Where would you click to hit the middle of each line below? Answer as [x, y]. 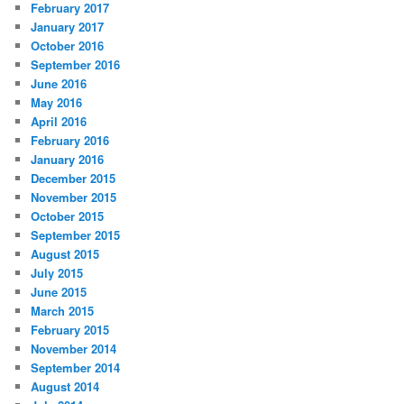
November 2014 [74, 349]
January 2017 [68, 27]
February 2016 [70, 141]
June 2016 [59, 84]
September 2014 [76, 368]
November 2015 [74, 197]
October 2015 [68, 216]
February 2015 [70, 330]
